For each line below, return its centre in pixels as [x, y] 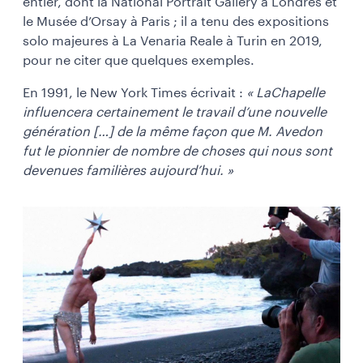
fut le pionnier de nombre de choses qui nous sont [177, 151]
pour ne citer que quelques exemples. [139, 60]
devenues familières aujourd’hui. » [128, 171]
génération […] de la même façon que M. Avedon [173, 132]
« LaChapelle [286, 93]
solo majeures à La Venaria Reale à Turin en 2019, [173, 41]
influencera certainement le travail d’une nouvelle [175, 112]
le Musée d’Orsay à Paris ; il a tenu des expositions [176, 21]
